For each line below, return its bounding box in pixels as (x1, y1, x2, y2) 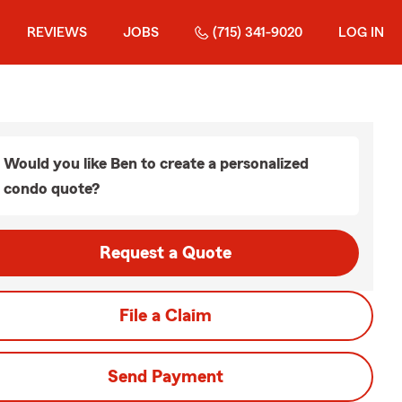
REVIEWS (27, 25, 87, 39)
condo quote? (4, 180, 100, 197)
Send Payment (107, 368, 223, 386)
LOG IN (338, 25, 384, 39)
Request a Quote (99, 244, 232, 262)
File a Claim (118, 307, 212, 325)
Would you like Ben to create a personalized (4, 155, 309, 171)
